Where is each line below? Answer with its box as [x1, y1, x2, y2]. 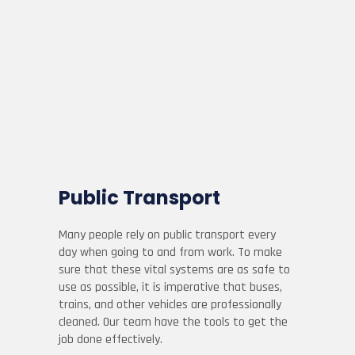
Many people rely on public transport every [59, 227, 276, 243]
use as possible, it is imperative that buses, [59, 279, 282, 296]
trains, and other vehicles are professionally [59, 296, 281, 313]
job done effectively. [59, 331, 162, 348]
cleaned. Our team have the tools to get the [59, 314, 288, 330]
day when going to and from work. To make [59, 244, 282, 261]
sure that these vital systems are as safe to [59, 261, 290, 278]
